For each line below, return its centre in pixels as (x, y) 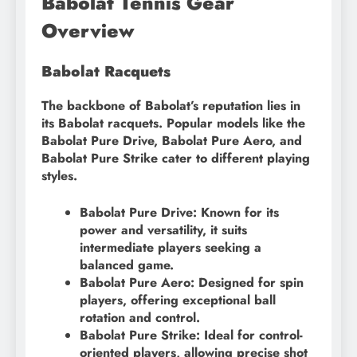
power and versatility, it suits (163, 229)
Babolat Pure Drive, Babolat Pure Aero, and (172, 140)
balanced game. (127, 265)
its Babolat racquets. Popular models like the (173, 123)
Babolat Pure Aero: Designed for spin (192, 282)
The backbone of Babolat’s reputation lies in (171, 105)
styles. (59, 175)
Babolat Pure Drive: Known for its (179, 212)
